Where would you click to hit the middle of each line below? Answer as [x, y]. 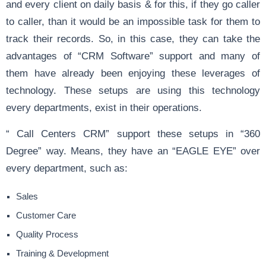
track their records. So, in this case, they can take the [133, 39]
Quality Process [47, 235]
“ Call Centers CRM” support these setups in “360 [133, 134]
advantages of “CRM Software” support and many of [133, 56]
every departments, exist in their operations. [104, 108]
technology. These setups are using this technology [133, 91]
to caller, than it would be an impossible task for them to [133, 22]
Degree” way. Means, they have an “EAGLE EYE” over [133, 151]
